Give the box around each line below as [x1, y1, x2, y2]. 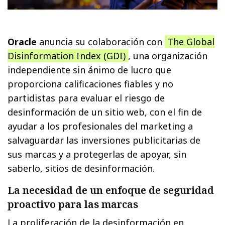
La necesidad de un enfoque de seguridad [8, 183, 214, 197]
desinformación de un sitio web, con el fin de [8, 105, 202, 118]
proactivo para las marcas [8, 197, 138, 211]
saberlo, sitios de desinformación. [8, 162, 155, 174]
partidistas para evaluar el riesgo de [8, 91, 165, 104]
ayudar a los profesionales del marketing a [8, 120, 193, 132]
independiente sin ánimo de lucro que [8, 63, 172, 76]
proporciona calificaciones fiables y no [8, 77, 174, 90]
